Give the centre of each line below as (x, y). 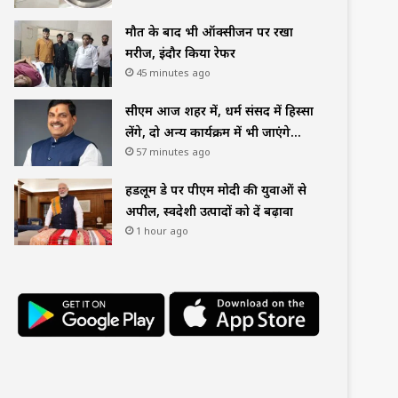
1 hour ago (162, 230)
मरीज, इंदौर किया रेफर (180, 52)
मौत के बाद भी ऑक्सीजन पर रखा (209, 31)
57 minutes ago (173, 151)
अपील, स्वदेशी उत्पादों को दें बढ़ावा (209, 211)
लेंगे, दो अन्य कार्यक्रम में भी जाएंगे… (213, 131)
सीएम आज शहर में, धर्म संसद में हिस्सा (219, 110)
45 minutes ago (173, 72)
